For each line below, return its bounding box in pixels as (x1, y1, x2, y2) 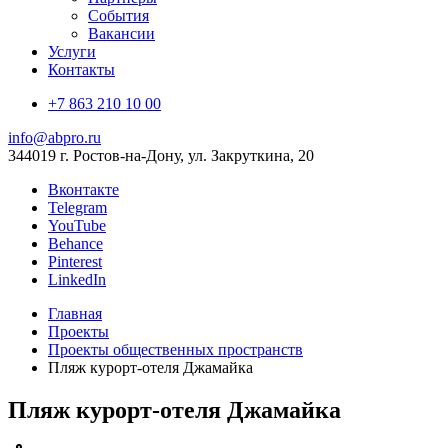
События (88, 7, 149, 24)
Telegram (48, 199, 107, 216)
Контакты (48, 61, 115, 78)
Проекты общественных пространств (48, 341, 303, 358)
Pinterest (48, 253, 102, 270)
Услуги (48, 43, 96, 60)
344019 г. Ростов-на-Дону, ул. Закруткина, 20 (8, 147, 314, 164)
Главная (48, 305, 102, 322)
